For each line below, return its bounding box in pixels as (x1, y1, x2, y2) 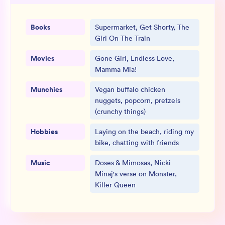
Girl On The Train (95, 34, 150, 43)
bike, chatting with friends (95, 138, 179, 147)
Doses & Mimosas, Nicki (95, 158, 171, 167)
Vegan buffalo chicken (95, 85, 165, 94)
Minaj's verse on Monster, (95, 169, 177, 178)
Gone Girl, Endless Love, (95, 54, 174, 63)
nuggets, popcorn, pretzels (95, 96, 180, 105)
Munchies (31, 84, 62, 94)
